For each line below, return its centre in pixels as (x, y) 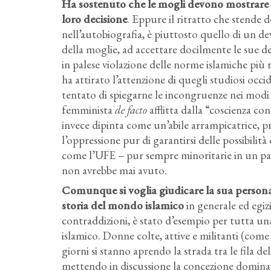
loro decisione (94, 19)
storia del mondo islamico (123, 205)
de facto (131, 110)
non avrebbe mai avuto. (114, 170)
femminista (88, 110)
